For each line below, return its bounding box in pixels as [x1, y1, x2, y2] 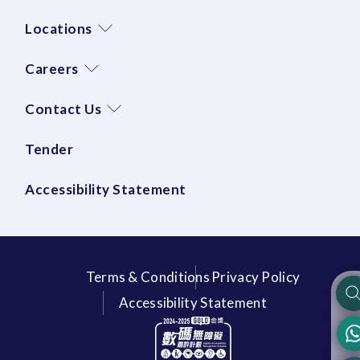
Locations [25, 19, 92, 37]
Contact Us [25, 100, 101, 117]
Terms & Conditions [85, 268, 211, 285]
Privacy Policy [211, 268, 301, 285]
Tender [25, 140, 73, 157]
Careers [25, 59, 79, 77]
